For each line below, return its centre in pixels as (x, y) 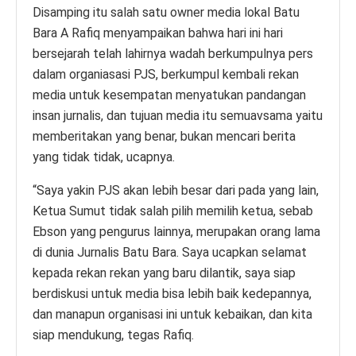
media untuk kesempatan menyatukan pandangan (169, 95)
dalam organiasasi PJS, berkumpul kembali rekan (166, 74)
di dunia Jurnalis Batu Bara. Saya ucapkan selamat (170, 252)
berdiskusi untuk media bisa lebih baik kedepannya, (172, 293)
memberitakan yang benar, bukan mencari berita (164, 136)
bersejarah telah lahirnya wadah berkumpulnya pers (173, 53)
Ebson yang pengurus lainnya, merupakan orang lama (176, 231)
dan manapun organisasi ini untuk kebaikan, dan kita (172, 314)
